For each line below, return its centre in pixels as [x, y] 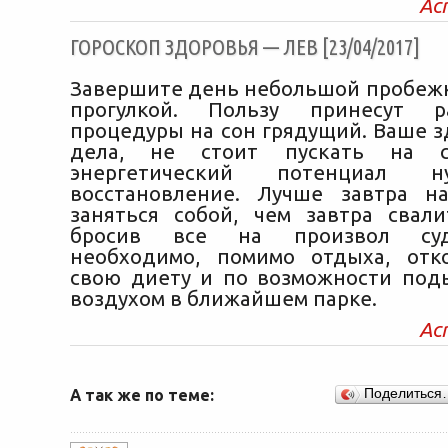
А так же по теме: [142, 394]
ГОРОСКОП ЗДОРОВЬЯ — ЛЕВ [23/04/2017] [245, 47]
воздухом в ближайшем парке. [223, 298]
